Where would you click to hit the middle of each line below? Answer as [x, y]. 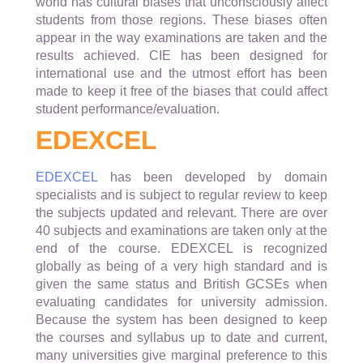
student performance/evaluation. [128, 109]
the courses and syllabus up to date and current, [181, 338]
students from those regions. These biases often [181, 20]
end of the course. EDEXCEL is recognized [181, 249]
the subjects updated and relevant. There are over [181, 213]
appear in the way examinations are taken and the [181, 38]
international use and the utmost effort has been [181, 74]
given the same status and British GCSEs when [181, 284]
